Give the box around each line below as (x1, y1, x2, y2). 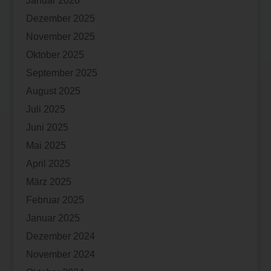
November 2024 (25, 249, 95, 260)
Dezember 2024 (25, 231, 95, 242)
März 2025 (25, 177, 71, 188)
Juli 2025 (25, 104, 65, 115)
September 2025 (25, 68, 97, 79)
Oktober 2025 (25, 50, 84, 60)
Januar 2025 (25, 213, 80, 224)
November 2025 (25, 31, 95, 42)
